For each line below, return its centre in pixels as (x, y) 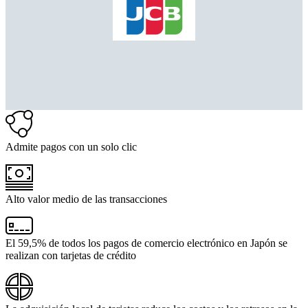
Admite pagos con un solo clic (71, 147)
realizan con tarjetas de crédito (71, 256)
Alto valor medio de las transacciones (86, 199)
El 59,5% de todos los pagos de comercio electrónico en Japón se (146, 243)
